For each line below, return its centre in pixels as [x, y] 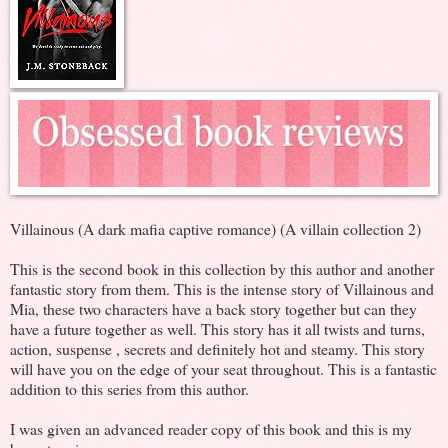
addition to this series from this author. [129, 388]
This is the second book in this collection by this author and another [222, 268]
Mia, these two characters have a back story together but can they [213, 308]
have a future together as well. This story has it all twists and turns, [217, 328]
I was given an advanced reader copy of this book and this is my [211, 428]
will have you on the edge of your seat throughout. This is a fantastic [223, 368]
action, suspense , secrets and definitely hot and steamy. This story [217, 348]
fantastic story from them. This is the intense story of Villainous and [222, 288]
